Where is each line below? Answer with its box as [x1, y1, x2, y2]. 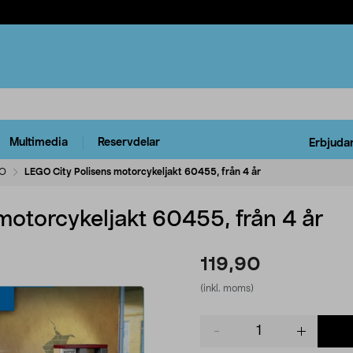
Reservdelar [98, 137, 160, 149]
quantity [199, 332, 243, 344]
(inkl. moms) [200, 283, 254, 293]
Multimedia [9, 137, 68, 149]
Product [199, 316, 241, 328]
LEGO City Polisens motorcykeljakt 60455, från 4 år [24, 166, 261, 176]
